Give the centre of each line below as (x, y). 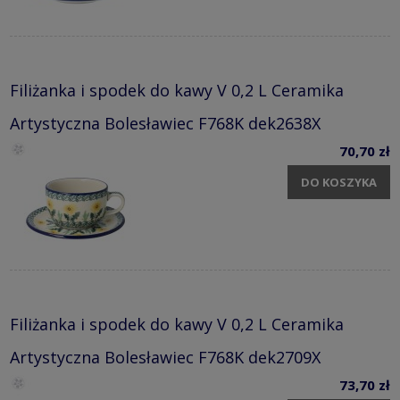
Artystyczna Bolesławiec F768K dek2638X (165, 123)
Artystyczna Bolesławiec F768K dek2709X (165, 357)
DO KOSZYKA (339, 183)
